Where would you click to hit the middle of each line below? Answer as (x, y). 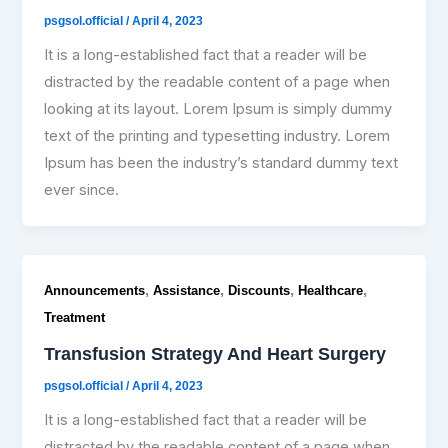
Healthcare (331, 290)
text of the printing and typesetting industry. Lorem (217, 135)
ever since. (82, 189)
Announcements (95, 290)
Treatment (75, 317)
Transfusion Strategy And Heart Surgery (215, 354)
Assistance (187, 290)
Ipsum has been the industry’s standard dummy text (221, 162)
